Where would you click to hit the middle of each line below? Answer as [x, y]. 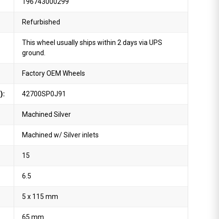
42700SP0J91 [44, 94]
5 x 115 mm [40, 197]
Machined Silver [47, 114]
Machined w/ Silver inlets [61, 135]
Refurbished [41, 22]
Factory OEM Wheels [54, 73]
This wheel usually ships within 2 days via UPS [92, 43]
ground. [34, 53]
